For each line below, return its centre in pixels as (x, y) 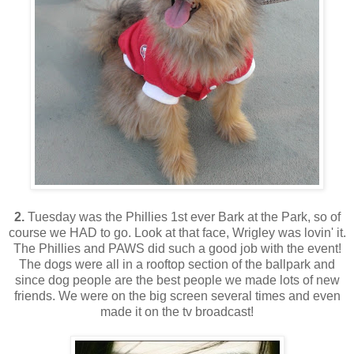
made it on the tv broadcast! (177, 311)
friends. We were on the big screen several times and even (177, 296)
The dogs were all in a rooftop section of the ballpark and (177, 264)
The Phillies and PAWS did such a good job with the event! (177, 248)
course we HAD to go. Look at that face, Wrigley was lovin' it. (177, 232)
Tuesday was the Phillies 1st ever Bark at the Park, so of (182, 217)
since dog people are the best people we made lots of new (177, 280)
